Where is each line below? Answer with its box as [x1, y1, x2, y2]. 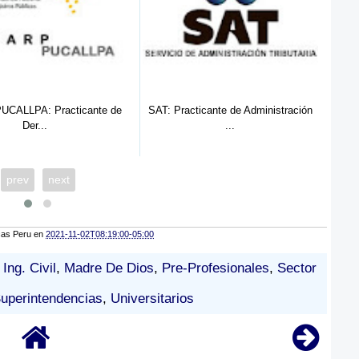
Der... [22, 119, 48, 131]
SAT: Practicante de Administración [147, 103, 313, 116]
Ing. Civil [2, 260, 56, 276]
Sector [276, 260, 317, 276]
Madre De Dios [63, 260, 154, 276]
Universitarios [111, 291, 194, 307]
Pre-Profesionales [161, 260, 269, 276]
